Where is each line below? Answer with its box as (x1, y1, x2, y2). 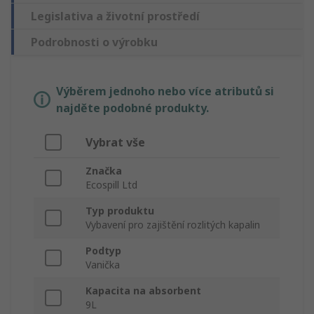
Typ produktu (86, 204, 154, 218)
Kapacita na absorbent (86, 284, 201, 298)
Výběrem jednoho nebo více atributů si (56, 83, 274, 100)
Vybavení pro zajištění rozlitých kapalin (86, 218, 260, 232)
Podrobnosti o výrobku (31, 34, 158, 50)
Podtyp (86, 244, 121, 258)
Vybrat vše (86, 135, 145, 151)
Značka (86, 164, 122, 178)
